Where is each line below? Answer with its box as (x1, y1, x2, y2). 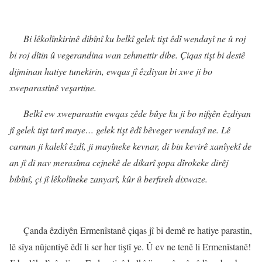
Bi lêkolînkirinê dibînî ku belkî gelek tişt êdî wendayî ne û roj (23, 32, 246, 44)
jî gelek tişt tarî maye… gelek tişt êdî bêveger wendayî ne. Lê (9, 123, 230, 136)
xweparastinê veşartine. (9, 81, 96, 94)
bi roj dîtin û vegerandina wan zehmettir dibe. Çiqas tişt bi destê (9, 48, 245, 61)
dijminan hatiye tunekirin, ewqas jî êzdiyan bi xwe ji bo (9, 64, 212, 77)
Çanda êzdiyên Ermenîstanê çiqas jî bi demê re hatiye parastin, (23, 223, 252, 236)
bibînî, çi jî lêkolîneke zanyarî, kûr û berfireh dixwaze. (9, 172, 208, 185)
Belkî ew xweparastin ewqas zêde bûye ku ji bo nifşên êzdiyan (9, 106, 251, 119)
